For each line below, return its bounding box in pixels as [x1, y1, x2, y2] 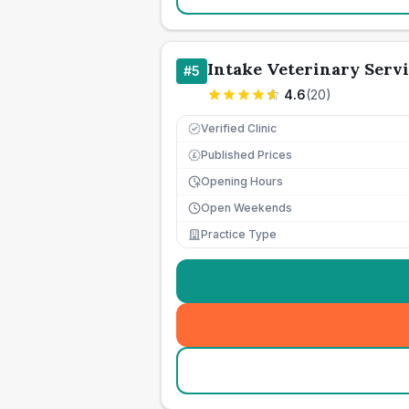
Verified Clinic [201, 121, 277, 135]
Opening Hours [201, 174, 283, 188]
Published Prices [201, 148, 292, 162]
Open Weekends [201, 201, 292, 215]
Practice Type [201, 227, 277, 241]
